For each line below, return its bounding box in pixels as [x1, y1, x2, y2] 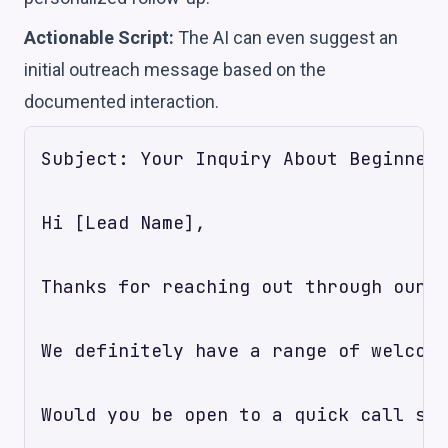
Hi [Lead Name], [41, 210, 206, 234]
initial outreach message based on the [24, 58, 326, 80]
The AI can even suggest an [174, 26, 398, 48]
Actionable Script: [24, 26, 174, 48]
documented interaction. [24, 90, 219, 112]
